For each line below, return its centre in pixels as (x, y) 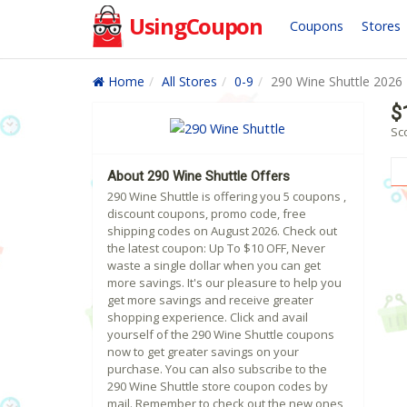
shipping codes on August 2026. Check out (222, 231)
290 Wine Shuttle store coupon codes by (218, 387)
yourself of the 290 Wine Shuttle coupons (221, 335)
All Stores (189, 81)
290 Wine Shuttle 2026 (337, 81)
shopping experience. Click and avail (208, 318)
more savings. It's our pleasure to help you (224, 283)
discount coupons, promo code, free (207, 214)
